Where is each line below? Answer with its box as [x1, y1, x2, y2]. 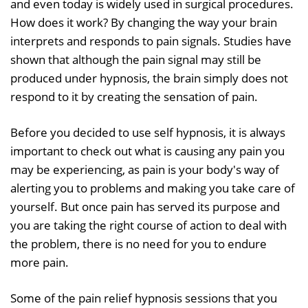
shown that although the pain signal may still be [10, 52, 261, 68]
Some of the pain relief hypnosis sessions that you [10, 290, 277, 307]
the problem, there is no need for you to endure [10, 236, 267, 252]
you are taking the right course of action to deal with [10, 217, 287, 234]
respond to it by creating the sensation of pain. [10, 89, 258, 105]
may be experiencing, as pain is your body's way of [10, 162, 279, 178]
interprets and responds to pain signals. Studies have [10, 33, 291, 49]
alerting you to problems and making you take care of [10, 180, 295, 197]
